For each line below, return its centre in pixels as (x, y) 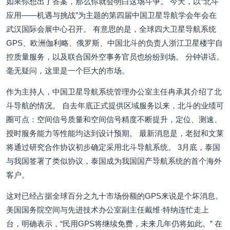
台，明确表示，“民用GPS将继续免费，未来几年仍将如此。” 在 (114, 224)
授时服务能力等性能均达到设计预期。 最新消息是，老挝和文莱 (115, 133)
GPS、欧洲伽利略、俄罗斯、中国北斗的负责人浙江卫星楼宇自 (114, 43)
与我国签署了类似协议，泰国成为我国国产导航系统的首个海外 (114, 161)
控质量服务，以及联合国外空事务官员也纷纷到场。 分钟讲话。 (115, 57)
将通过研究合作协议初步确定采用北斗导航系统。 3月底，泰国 (113, 147)
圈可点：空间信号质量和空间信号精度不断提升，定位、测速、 (114, 119)
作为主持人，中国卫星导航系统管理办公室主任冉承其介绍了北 (114, 92)
